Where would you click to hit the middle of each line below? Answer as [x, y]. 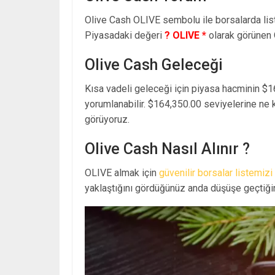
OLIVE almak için [122, 172]
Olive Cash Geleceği [154, 64]
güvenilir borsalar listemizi [216, 172]
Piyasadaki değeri [125, 35]
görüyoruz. [107, 119]
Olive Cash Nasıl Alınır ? [167, 149]
